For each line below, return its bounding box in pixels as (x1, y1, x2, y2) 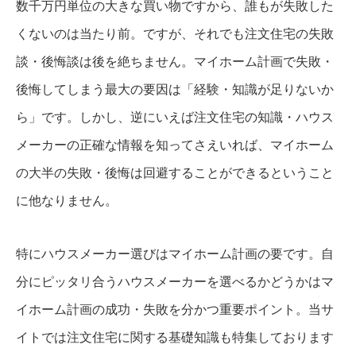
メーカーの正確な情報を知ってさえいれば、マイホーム (16, 138, 334, 153)
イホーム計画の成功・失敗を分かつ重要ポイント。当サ (16, 303, 334, 317)
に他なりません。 (16, 194, 118, 208)
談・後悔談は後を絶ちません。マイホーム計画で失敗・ (16, 55, 334, 69)
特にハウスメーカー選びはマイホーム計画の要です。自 (16, 247, 334, 261)
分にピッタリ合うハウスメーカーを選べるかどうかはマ (16, 275, 334, 289)
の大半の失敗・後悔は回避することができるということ (16, 166, 334, 180)
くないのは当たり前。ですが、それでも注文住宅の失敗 (16, 27, 334, 41)
